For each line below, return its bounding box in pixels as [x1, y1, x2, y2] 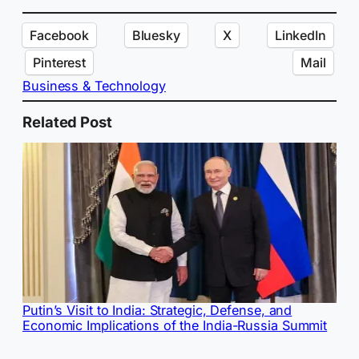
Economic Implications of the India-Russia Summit [22, 317, 328, 333]
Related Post [22, 113, 112, 131]
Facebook [30, 27, 90, 44]
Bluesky [131, 27, 180, 44]
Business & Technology [22, 78, 166, 95]
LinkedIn [274, 27, 326, 44]
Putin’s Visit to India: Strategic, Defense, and [22, 301, 292, 318]
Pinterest [33, 54, 87, 71]
